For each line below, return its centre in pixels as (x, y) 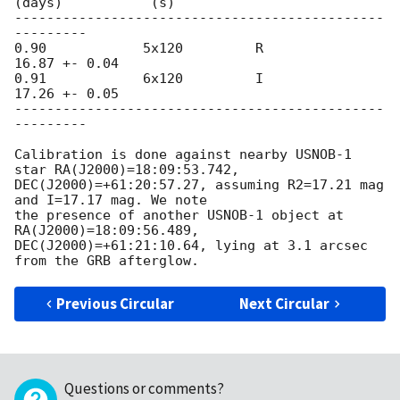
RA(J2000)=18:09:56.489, (111, 231)
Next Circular (285, 304)
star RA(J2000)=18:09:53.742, (131, 170)
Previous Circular (116, 304)
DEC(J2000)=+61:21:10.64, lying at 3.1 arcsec (191, 246)
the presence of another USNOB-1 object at (179, 216)
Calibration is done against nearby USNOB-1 (183, 155)
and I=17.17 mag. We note (115, 200)
